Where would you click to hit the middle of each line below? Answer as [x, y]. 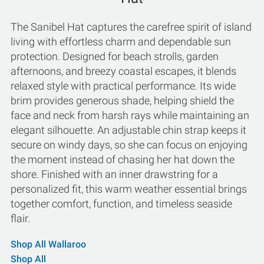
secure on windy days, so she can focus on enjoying [129, 145]
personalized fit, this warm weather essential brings [129, 189]
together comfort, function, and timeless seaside [121, 204]
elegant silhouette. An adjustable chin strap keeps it [128, 130]
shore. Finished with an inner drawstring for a [114, 174]
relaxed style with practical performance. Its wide [123, 86]
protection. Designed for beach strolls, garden [115, 56]
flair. [20, 218]
